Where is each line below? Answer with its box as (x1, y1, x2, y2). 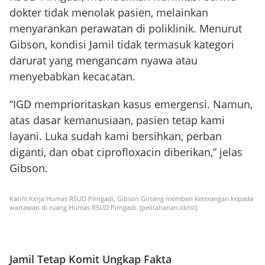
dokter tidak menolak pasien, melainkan (9, 5, 208, 20)
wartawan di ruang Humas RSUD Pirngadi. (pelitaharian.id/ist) (9, 203, 197, 212)
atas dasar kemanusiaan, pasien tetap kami (9, 113, 225, 127)
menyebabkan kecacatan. (9, 69, 135, 83)
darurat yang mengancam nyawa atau (9, 53, 198, 67)
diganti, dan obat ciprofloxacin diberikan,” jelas (9, 145, 243, 159)
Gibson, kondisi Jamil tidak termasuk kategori (9, 37, 234, 51)
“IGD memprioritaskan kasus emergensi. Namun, (9, 97, 253, 111)
